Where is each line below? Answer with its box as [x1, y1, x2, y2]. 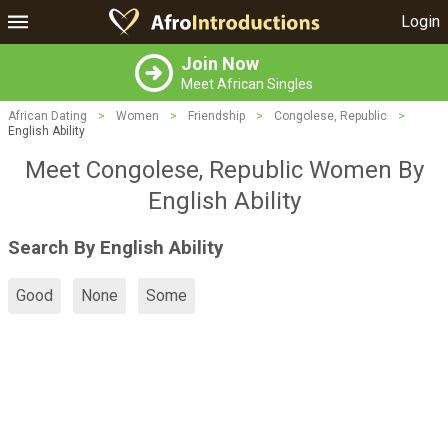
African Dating [8, 109, 87, 123]
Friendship [188, 109, 245, 123]
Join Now [181, 53, 259, 74]
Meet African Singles [181, 76, 313, 92]
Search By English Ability [8, 236, 223, 259]
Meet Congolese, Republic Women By [24, 156, 424, 184]
